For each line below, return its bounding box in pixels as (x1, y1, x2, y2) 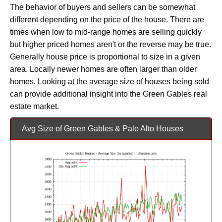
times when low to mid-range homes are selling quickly (10, 27, 202, 36)
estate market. (10, 102, 59, 111)
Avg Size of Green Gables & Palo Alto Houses (22, 124, 183, 133)
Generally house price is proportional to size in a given (10, 52, 200, 61)
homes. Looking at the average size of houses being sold (10, 77, 209, 86)
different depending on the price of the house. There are (10, 15, 204, 24)
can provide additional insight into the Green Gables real (10, 89, 207, 98)
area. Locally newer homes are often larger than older (10, 64, 197, 73)
